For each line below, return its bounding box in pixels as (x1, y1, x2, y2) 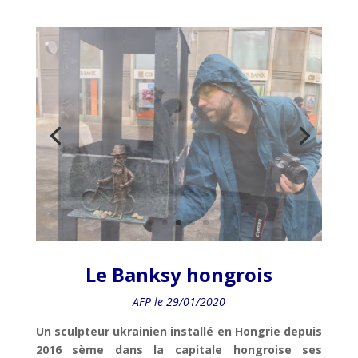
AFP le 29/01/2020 (132, 294, 225, 310)
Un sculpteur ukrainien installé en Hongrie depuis (35, 324, 323, 340)
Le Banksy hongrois (85, 261, 272, 288)
